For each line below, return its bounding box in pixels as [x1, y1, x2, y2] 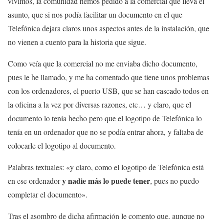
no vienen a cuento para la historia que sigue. [8, 37, 146, 47]
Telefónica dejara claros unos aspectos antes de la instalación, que [8, 23, 209, 33]
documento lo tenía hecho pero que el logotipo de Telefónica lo [8, 113, 202, 123]
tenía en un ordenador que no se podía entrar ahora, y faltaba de [8, 127, 203, 137]
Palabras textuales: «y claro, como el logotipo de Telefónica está [8, 162, 204, 172]
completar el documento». [8, 189, 88, 199]
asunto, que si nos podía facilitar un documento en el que [8, 9, 182, 20]
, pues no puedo [150, 175, 199, 186]
